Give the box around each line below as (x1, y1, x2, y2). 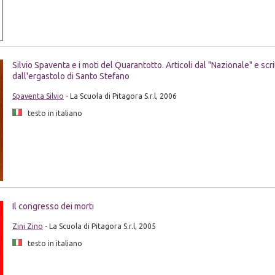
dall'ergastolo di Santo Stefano (12, 71, 130, 82)
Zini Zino (12, 222, 43, 230)
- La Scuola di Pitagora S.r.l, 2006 (63, 92, 177, 101)
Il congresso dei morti (12, 201, 94, 211)
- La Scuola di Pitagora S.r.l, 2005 (42, 222, 156, 230)
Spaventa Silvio (12, 92, 64, 101)
